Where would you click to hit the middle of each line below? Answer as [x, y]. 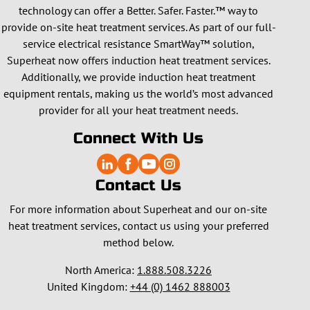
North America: [101, 270]
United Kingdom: [88, 286]
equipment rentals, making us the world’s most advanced [138, 93]
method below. [138, 242]
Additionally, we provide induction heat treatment [138, 77]
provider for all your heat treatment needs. [138, 110]
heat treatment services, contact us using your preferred [138, 226]
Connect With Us [138, 138]
